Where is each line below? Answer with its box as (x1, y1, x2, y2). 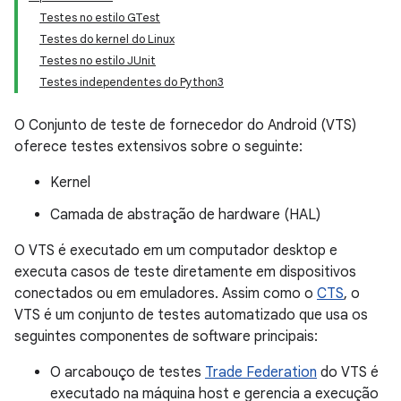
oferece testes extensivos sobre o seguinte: (14, 138, 303, 156)
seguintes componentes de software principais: (14, 328, 318, 346)
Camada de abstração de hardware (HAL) (50, 206, 320, 224)
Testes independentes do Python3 (39, 74, 224, 90)
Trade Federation (205, 363, 317, 381)
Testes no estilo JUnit (39, 53, 156, 68)
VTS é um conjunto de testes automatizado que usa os (14, 306, 368, 324)
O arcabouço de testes (50, 363, 205, 381)
